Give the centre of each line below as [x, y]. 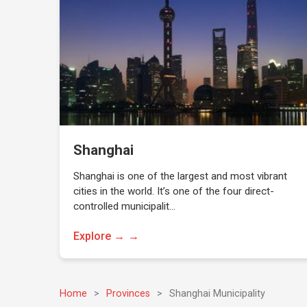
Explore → [99, 236]
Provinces [128, 293]
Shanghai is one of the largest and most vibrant [181, 176]
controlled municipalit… [125, 206]
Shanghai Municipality [218, 293]
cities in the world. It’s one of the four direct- [174, 191]
